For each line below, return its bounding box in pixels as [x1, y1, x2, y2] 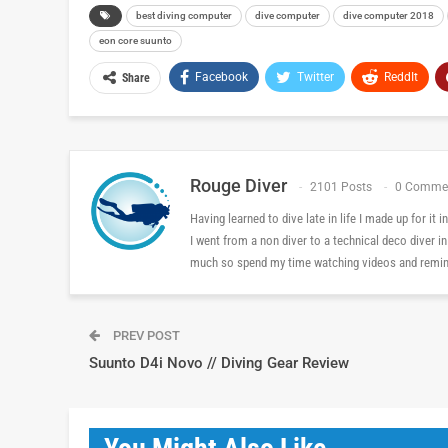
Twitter [297, 69, 334, 84]
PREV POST [110, 327, 180, 343]
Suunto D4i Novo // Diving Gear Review [89, 353, 349, 372]
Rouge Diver [190, 174, 287, 196]
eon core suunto [99, 34, 172, 46]
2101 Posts [310, 179, 372, 194]
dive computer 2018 [343, 9, 434, 21]
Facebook [195, 69, 248, 84]
